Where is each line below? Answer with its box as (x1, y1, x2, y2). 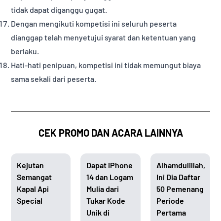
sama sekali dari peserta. (11, 74, 97, 84)
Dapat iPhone (86, 160, 133, 170)
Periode (156, 196, 184, 206)
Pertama (156, 208, 186, 218)
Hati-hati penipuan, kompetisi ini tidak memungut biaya (11, 60, 201, 70)
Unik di (86, 208, 110, 218)
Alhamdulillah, (156, 160, 205, 170)
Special (17, 196, 43, 206)
